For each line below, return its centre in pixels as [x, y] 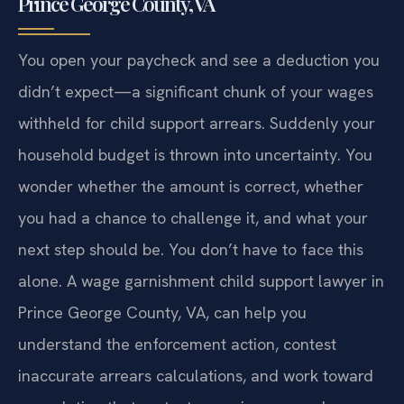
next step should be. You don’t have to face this [191, 249]
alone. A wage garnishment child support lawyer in [201, 280]
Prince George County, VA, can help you [162, 312]
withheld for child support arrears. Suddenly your [197, 123]
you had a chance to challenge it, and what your [193, 217]
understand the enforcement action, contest [177, 344]
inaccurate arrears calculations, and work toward [196, 375]
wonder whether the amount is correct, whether [191, 186]
